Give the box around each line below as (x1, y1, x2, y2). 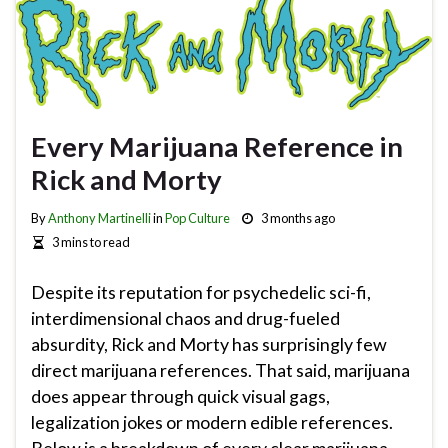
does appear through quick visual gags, (31, 384, 330, 407)
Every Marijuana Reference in (31, 130, 403, 164)
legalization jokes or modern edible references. (31, 410, 393, 433)
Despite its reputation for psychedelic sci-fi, (31, 280, 371, 303)
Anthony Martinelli (48, 210, 151, 227)
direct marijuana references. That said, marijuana (31, 358, 410, 381)
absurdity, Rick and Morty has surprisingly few (31, 332, 387, 355)
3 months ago (260, 210, 335, 227)
